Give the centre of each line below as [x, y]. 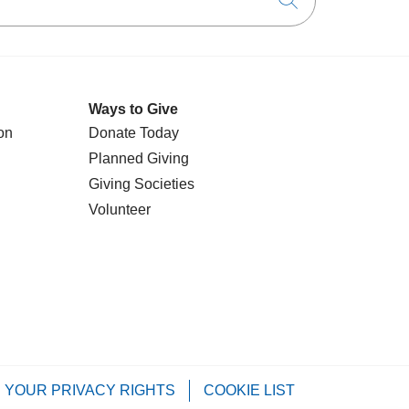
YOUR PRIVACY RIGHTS [90, 390]
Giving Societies [142, 184]
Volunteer [120, 210]
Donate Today [134, 133]
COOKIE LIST [249, 390]
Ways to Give [133, 109]
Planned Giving [139, 158]
